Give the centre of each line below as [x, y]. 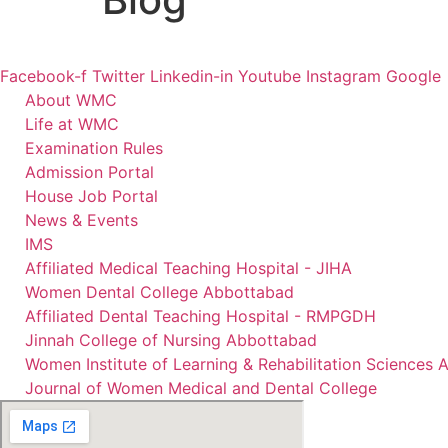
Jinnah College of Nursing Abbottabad [171, 340]
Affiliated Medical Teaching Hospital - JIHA [188, 268]
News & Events [81, 220]
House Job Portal [91, 196]
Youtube [269, 76]
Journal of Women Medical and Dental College [201, 388]
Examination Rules [94, 148]
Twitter [118, 76]
